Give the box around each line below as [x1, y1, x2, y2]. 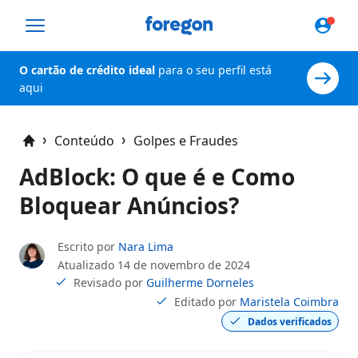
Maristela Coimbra [240, 293, 339, 309]
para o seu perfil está [155, 62, 272, 78]
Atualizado [58, 257, 117, 273]
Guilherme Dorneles [146, 274, 254, 290]
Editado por [174, 293, 240, 309]
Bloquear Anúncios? [19, 190, 239, 221]
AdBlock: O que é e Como [19, 161, 295, 193]
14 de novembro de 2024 [117, 257, 250, 273]
